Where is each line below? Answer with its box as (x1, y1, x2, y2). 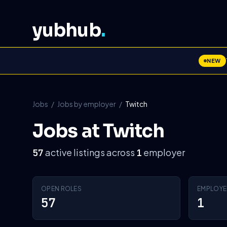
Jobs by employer (57, 99, 116, 108)
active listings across (44, 146, 136, 158)
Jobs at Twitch (32, 120, 165, 142)
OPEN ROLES (41, 185, 82, 193)
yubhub (32, 19, 101, 42)
